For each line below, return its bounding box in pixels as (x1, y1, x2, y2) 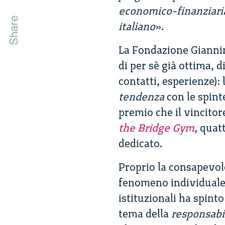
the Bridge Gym (119, 122, 194, 135)
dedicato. (119, 137, 162, 150)
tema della (119, 207, 171, 220)
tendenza (119, 90, 164, 103)
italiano (119, 20, 155, 33)
